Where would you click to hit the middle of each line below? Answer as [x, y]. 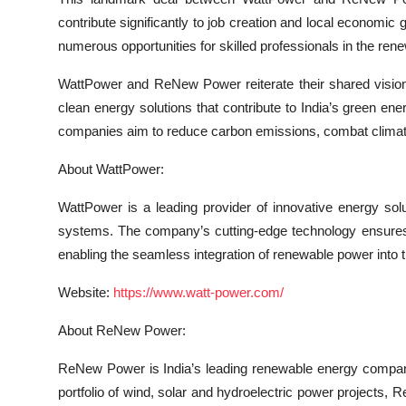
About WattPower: [111, 169]
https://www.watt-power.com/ [198, 292]
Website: [86, 292]
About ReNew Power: [122, 330]
